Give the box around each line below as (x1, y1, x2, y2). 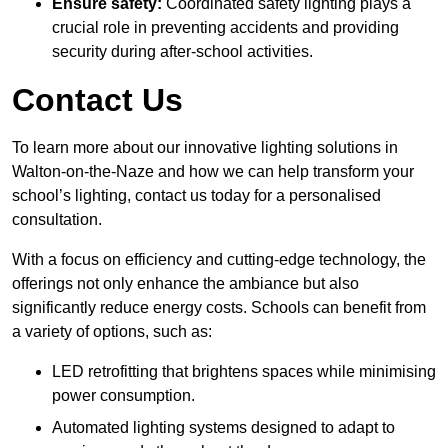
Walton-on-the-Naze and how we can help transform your (12, 162, 414, 180)
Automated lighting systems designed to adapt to (52, 418, 395, 436)
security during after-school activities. (52, 42, 313, 60)
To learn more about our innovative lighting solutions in (12, 138, 398, 156)
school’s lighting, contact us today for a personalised (12, 186, 381, 204)
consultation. (12, 210, 102, 228)
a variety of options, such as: (12, 322, 212, 340)
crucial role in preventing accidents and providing (52, 18, 399, 36)
